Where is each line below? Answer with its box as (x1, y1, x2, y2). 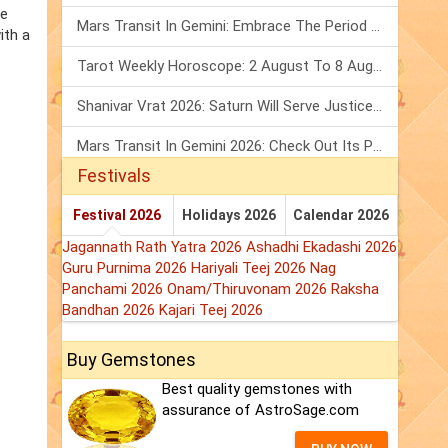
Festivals (78, 165, 151, 187)
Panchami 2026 (62, 280, 167, 299)
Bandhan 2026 (62, 301, 159, 320)
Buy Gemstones (67, 349, 196, 371)
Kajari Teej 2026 (159, 301, 263, 320)
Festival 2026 (73, 207, 162, 224)
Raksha (331, 280, 379, 299)
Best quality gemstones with (162, 380, 352, 399)
